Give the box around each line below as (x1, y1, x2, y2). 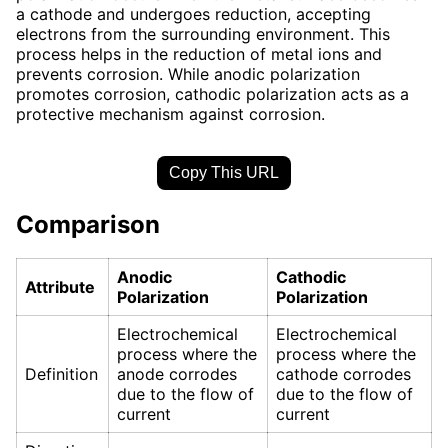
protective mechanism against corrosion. (16, 103, 325, 124)
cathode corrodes (276, 364, 411, 385)
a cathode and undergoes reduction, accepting (16, 3, 371, 24)
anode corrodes (117, 364, 237, 385)
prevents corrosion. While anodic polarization (16, 63, 360, 84)
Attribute (25, 277, 95, 298)
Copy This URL (169, 163, 279, 181)
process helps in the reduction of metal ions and (16, 43, 382, 64)
